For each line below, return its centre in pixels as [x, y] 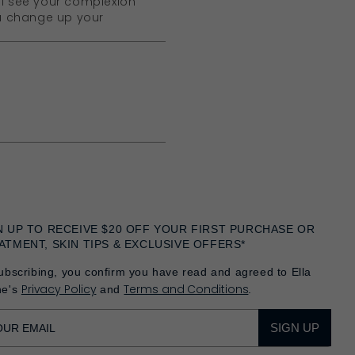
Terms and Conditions [186, 289]
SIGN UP [295, 327]
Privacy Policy [59, 289]
